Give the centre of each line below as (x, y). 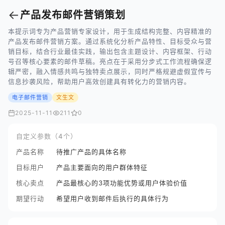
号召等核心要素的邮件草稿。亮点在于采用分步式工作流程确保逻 (110, 61)
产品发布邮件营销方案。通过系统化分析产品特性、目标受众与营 (110, 41)
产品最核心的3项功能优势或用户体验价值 (122, 183)
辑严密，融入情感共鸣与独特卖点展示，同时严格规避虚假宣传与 (110, 71)
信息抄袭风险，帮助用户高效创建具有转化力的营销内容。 (99, 81)
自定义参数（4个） (47, 136)
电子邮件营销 (30, 97)
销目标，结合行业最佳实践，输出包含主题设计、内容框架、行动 (110, 51)
